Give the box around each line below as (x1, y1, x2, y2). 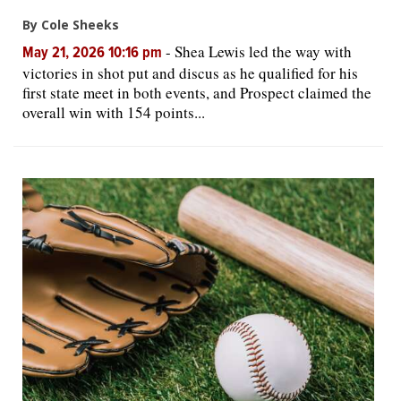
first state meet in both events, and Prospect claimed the (22, 82, 371, 103)
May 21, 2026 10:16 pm (22, 44, 166, 64)
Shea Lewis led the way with (175, 41, 352, 62)
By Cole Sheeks (22, 16, 119, 33)
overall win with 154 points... (22, 102, 205, 123)
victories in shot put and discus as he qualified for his (22, 63, 358, 83)
